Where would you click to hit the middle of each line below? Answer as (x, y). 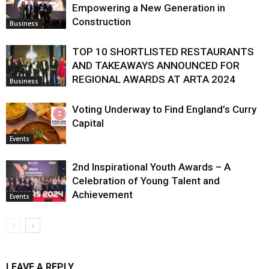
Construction (101, 22)
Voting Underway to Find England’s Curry (164, 109)
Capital (88, 123)
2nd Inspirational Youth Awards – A (151, 167)
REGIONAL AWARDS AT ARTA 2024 (154, 79)
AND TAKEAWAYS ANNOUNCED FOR (156, 65)
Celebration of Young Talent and (146, 181)
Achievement (102, 195)
